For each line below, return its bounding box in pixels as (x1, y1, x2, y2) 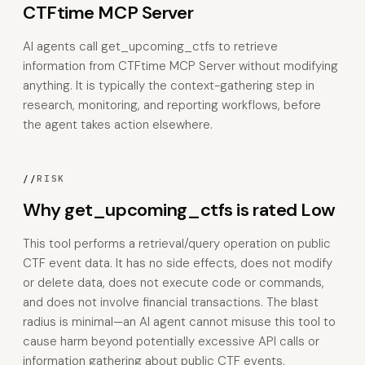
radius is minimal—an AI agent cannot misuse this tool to (23, 314, 336, 330)
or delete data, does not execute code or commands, (23, 275, 324, 291)
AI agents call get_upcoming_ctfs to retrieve (23, 38, 278, 55)
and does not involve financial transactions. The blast (23, 294, 319, 310)
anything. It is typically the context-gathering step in (23, 77, 314, 94)
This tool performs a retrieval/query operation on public (23, 235, 331, 252)
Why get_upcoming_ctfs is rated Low (23, 198, 336, 222)
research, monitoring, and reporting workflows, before (23, 97, 321, 113)
